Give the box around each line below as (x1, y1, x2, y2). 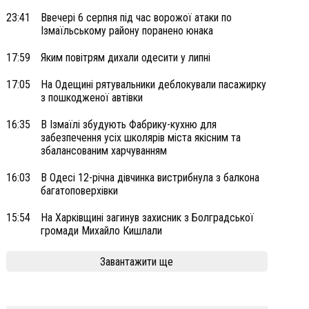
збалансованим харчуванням (40, 144, 167, 157)
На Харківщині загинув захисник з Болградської (40, 211, 254, 224)
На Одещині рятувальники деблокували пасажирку (40, 78, 266, 91)
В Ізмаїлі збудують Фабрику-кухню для (40, 118, 217, 131)
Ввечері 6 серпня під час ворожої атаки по (40, 11, 232, 24)
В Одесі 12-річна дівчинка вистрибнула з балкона (40, 171, 259, 184)
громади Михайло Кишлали (40, 224, 162, 237)
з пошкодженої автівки (40, 91, 143, 104)
